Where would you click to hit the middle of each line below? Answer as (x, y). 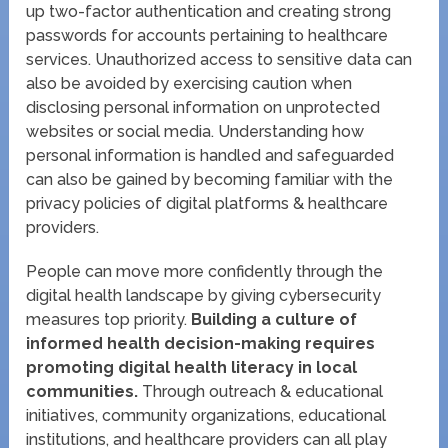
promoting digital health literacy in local (192, 367)
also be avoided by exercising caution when (189, 83)
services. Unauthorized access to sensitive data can (219, 59)
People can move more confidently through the (205, 271)
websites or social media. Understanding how (195, 131)
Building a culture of (272, 319)
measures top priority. (107, 319)
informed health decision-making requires (201, 343)
